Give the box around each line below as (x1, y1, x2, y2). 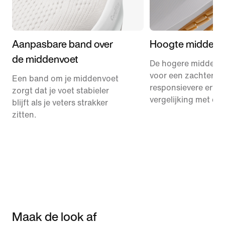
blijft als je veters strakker (12, 98, 108, 107)
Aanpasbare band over (12, 36, 113, 51)
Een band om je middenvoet (12, 74, 119, 83)
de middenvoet (12, 51, 78, 66)
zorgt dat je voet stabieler (12, 86, 109, 95)
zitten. (12, 110, 37, 119)
